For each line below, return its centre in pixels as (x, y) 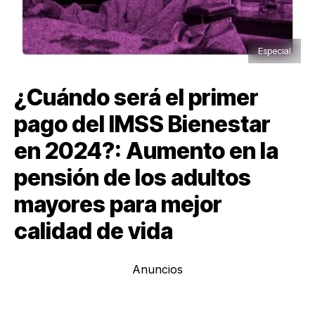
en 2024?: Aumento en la (146, 151)
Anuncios (157, 270)
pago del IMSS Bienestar (142, 124)
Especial (275, 51)
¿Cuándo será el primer (136, 98)
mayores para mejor (118, 205)
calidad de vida (94, 231)
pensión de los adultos (133, 178)
